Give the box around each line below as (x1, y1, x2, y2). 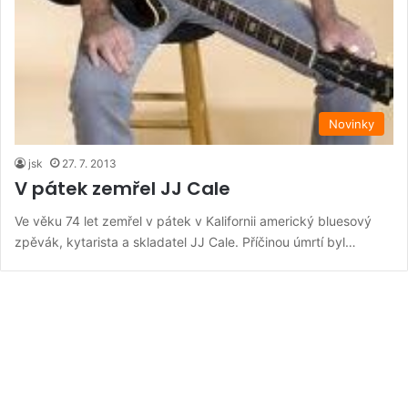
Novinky (329, 116, 374, 131)
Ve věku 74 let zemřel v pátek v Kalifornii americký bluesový (15, 212, 372, 229)
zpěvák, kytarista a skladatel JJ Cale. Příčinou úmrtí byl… (15, 233, 356, 250)
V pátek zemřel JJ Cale (15, 175, 230, 201)
